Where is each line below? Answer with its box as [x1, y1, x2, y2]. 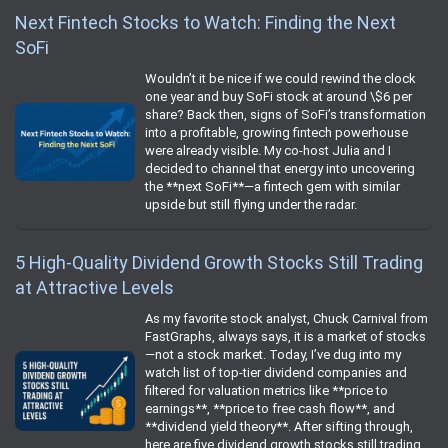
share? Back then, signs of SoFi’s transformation [145, 106, 426, 122]
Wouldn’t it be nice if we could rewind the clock [145, 70, 416, 86]
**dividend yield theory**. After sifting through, [145, 418, 413, 434]
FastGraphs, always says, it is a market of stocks [145, 328, 426, 344]
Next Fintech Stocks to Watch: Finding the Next [15, 11, 396, 33]
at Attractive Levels [15, 276, 174, 298]
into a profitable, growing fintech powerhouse [145, 124, 408, 140]
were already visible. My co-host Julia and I [145, 142, 391, 158]
